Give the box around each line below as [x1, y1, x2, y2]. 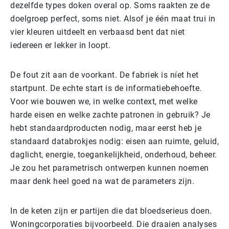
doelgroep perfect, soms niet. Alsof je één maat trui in [10, 13, 216, 24]
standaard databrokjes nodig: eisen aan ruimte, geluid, [10, 136, 219, 146]
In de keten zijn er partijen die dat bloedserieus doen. [10, 205, 212, 216]
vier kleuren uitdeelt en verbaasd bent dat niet [10, 27, 185, 37]
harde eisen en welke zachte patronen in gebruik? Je [10, 109, 211, 120]
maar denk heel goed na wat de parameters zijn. [10, 176, 194, 186]
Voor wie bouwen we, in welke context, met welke [10, 96, 198, 106]
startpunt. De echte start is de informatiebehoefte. [10, 83, 202, 93]
